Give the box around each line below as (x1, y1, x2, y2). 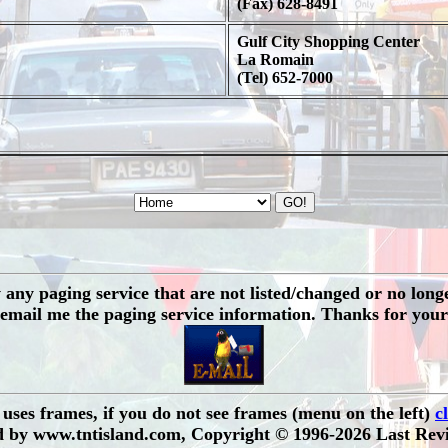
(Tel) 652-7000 (236, 69, 333, 86)
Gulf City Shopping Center (236, 33, 420, 50)
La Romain (236, 51, 314, 68)
